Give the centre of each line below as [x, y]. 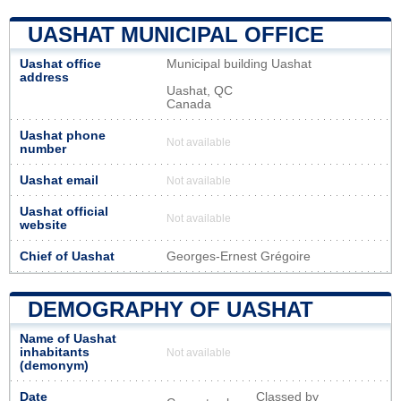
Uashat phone [63, 135]
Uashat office [60, 64]
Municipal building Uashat [239, 64]
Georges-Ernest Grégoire [239, 256]
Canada [189, 104]
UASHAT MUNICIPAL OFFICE [176, 34]
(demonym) [54, 365]
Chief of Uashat [67, 256]
